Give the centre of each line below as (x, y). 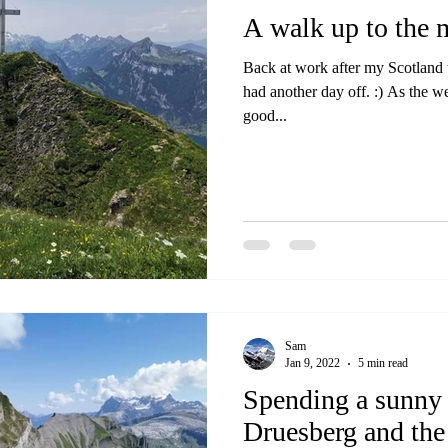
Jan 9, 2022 (312, 363)
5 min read (383, 363)
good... (265, 115)
